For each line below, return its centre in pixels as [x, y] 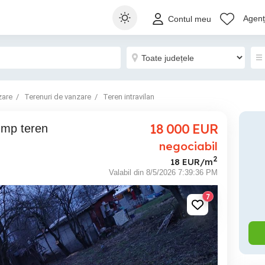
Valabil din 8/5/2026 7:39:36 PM [163, 172]
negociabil [188, 146]
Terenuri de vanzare [58, 97]
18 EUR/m [192, 161]
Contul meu [190, 19]
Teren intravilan [129, 97]
